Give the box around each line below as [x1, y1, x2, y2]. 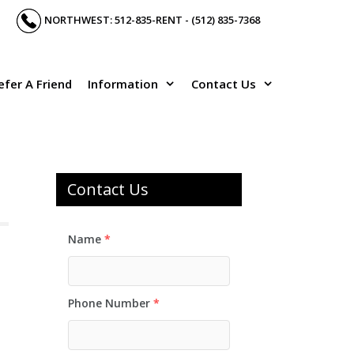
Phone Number [68, 296, 150, 311]
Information [88, 76, 158, 92]
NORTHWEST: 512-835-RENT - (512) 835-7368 [43, 12, 260, 27]
